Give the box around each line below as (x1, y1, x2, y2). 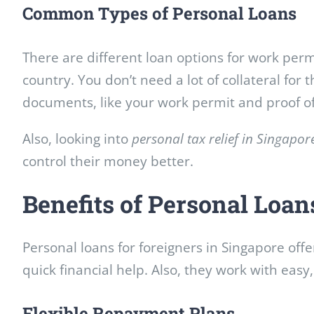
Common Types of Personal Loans (22, 2, 296, 25)
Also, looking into (22, 130, 132, 149)
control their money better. (22, 152, 193, 171)
